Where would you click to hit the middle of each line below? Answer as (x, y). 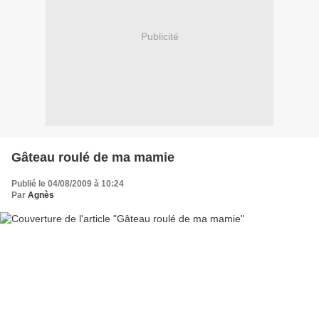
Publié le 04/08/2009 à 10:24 (68, 183)
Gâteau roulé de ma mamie (93, 157)
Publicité (159, 37)
